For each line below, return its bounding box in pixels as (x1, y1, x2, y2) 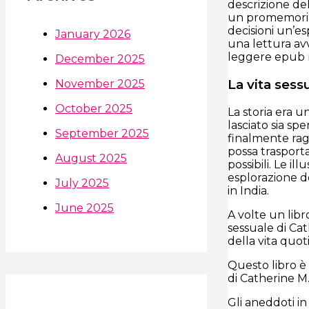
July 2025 (55, 176, 109, 190)
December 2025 (55, 52, 145, 66)
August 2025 (55, 151, 127, 165)
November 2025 (55, 77, 145, 90)
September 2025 (55, 126, 149, 140)
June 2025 (55, 201, 114, 215)
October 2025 (55, 101, 132, 115)
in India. (228, 183, 269, 197)
